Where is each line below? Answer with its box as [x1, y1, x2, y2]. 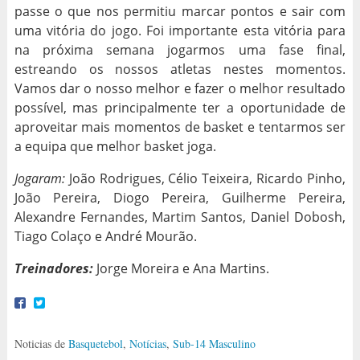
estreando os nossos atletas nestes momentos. [14, 59, 346, 78]
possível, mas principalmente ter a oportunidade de [14, 98, 346, 117]
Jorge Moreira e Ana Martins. [96, 259, 269, 277]
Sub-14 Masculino [172, 335, 256, 351]
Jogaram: [14, 169, 65, 187]
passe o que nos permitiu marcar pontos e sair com [14, 2, 346, 20]
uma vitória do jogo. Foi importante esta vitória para [14, 21, 346, 39]
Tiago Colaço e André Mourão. [14, 227, 197, 245]
